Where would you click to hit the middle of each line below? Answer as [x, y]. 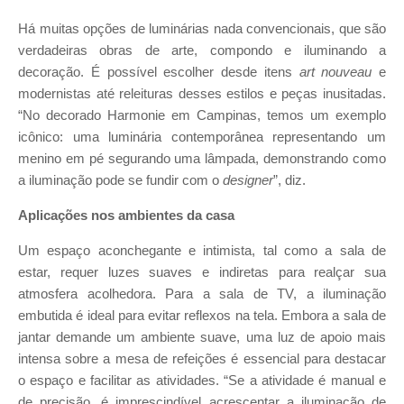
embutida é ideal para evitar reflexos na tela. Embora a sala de [202, 315]
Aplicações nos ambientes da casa [126, 215]
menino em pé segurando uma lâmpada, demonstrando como [202, 159]
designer [248, 181]
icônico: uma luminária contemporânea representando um [202, 138]
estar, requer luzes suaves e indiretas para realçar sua [202, 272]
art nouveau [335, 73]
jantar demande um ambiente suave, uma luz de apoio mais [202, 337]
